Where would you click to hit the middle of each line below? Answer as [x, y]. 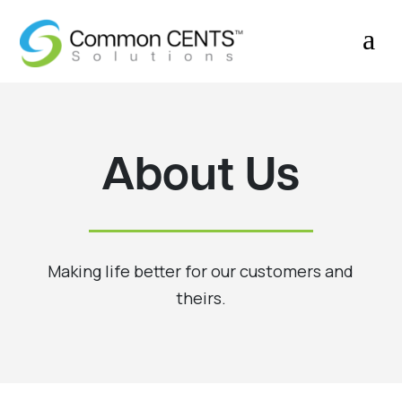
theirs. [201, 297]
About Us [201, 177]
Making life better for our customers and [201, 271]
